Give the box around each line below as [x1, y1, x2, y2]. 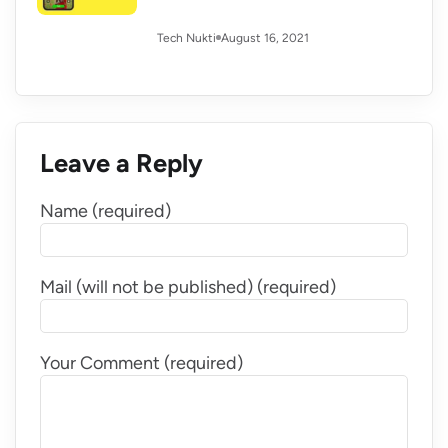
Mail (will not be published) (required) [39, 276, 336, 299]
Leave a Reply [39, 148, 203, 179]
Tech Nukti [157, 31, 216, 46]
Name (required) [39, 200, 171, 223]
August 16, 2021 [221, 30, 309, 45]
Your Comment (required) [39, 352, 243, 375]
